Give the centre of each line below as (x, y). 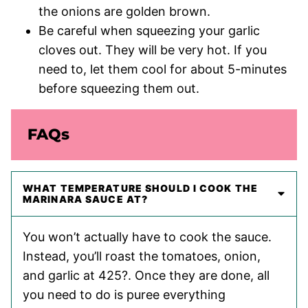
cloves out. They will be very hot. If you (153, 50)
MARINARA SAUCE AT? (86, 199)
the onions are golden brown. (124, 12)
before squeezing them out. (121, 89)
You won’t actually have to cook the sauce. (147, 237)
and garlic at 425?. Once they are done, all (146, 276)
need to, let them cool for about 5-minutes (163, 69)
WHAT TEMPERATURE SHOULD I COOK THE (141, 188)
